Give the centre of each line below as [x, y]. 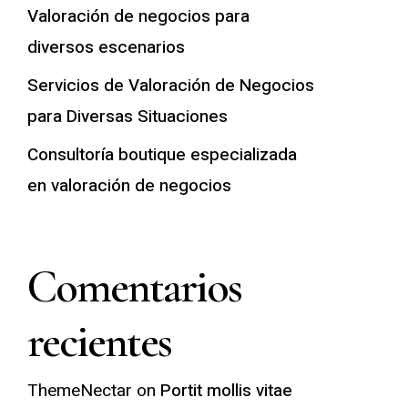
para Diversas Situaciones [127, 117]
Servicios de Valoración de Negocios [170, 86]
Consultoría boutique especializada [162, 155]
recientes [99, 342]
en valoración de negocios [129, 186]
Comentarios [134, 287]
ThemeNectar [79, 391]
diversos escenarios [106, 47]
